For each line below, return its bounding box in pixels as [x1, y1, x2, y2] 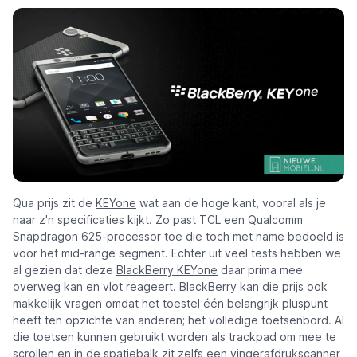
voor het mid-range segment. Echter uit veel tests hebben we [13, 246, 341, 261]
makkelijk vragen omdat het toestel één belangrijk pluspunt [13, 296, 328, 311]
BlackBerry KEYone [116, 263, 218, 277]
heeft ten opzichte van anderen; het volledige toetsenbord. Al [13, 313, 344, 328]
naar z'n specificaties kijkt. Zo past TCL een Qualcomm [13, 213, 303, 227]
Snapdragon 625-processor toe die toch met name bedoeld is [13, 229, 344, 244]
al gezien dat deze [13, 263, 116, 277]
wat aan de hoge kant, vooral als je [136, 196, 326, 210]
